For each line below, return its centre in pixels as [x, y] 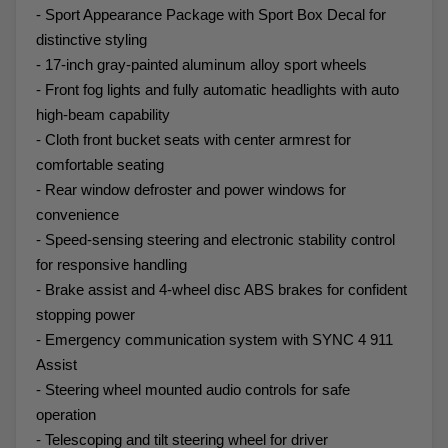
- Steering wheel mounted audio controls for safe [193, 389]
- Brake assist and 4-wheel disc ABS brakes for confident [221, 289]
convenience [77, 214]
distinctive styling [91, 39]
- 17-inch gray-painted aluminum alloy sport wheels [201, 64]
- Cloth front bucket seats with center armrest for [193, 139]
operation [66, 414]
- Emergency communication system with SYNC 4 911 [214, 339]
